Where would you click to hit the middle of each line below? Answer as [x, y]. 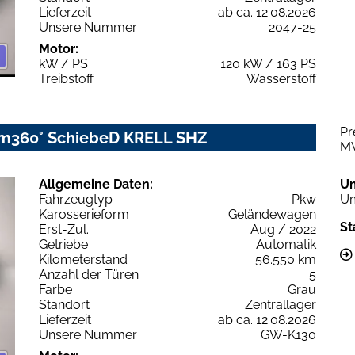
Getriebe [63, 244]
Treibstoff [66, 78]
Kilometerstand [83, 259]
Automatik [286, 244]
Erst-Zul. [64, 229]
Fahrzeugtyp [76, 199]
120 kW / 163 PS [268, 63]
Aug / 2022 [283, 229]
